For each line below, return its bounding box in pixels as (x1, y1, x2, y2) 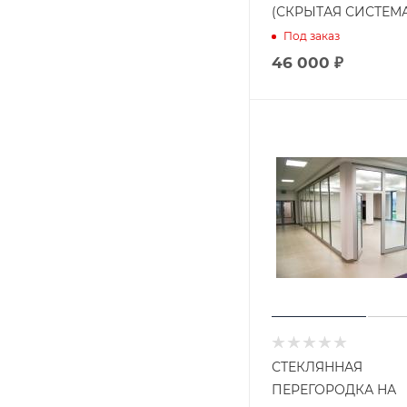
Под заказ (283, 28, 340, 43)
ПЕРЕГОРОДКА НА (272, 382, 396, 398)
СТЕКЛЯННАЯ (272, 359, 362, 375)
